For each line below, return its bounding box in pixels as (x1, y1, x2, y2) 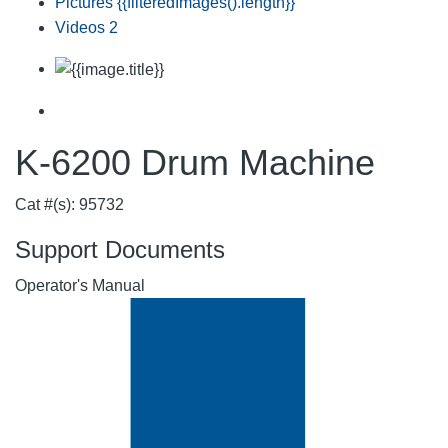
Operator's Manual (15, 276, 145, 294)
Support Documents (15, 235, 225, 263)
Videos (55, 18, 109, 36)
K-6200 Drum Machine (15, 141, 375, 183)
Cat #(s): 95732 (15, 195, 124, 213)
